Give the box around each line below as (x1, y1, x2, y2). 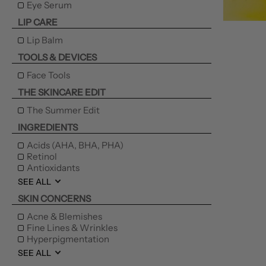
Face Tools (27, 69, 70, 81)
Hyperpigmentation (27, 233, 109, 245)
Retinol (27, 150, 57, 162)
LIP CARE (18, 16, 58, 28)
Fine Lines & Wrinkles (27, 221, 118, 233)
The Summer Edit (27, 104, 100, 116)
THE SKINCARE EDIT (18, 86, 106, 98)
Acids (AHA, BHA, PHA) (27, 139, 123, 151)
